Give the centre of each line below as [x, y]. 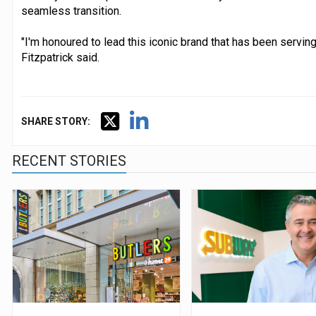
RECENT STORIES [69, 160]
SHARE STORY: [55, 121]
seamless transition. [71, 11]
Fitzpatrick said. [60, 57]
